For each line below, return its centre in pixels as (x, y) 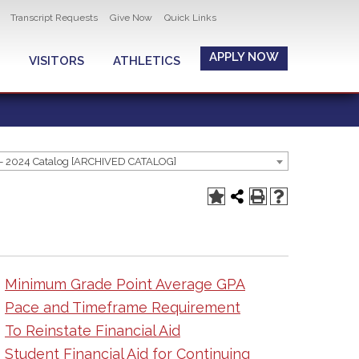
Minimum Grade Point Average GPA (125, 284)
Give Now (131, 18)
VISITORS (56, 61)
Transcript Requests (54, 18)
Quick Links (190, 18)
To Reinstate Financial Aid (93, 331)
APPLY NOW (244, 57)
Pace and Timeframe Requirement (123, 307)
